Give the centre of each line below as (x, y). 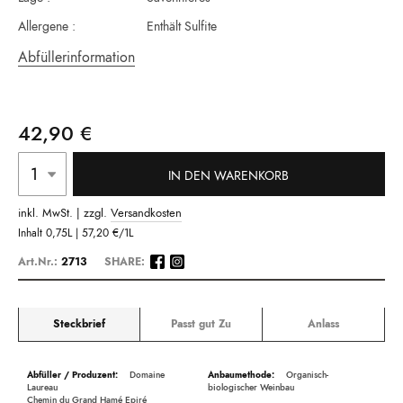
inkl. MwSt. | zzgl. (64, 213)
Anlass (323, 324)
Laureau (42, 388)
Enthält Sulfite (181, 27)
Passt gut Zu (201, 324)
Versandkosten (146, 213)
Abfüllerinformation (76, 58)
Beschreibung (59, 368)
